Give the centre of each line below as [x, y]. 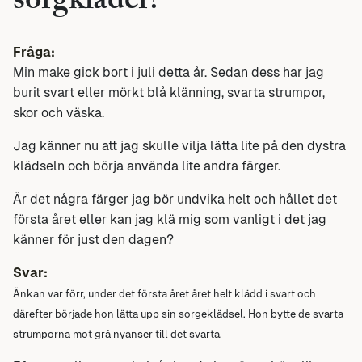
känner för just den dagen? [93, 239]
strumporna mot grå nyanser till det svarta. [118, 334]
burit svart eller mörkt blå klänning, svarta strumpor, [169, 92]
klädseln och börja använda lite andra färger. [147, 166]
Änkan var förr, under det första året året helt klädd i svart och [164, 293]
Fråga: [34, 52]
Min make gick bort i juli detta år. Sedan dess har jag [168, 72]
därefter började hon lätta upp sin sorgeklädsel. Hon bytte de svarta [178, 314]
